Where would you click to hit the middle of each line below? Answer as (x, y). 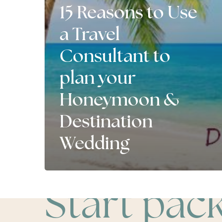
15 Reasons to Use (128, 14)
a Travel (90, 35)
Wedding (94, 144)
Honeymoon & (119, 101)
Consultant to (115, 57)
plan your (98, 79)
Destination (106, 123)
